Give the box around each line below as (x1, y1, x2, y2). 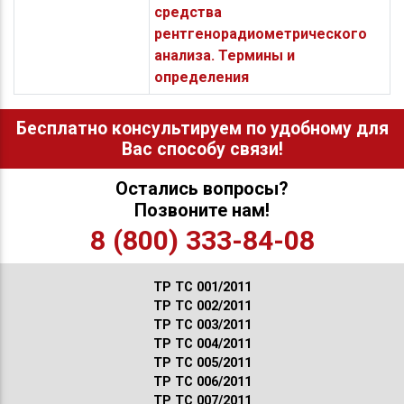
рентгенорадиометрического (153, 24, 367, 42)
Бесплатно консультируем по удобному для (15, 117, 389, 139)
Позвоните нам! (134, 198, 270, 221)
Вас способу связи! (121, 138, 283, 160)
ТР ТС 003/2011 (152, 317, 252, 333)
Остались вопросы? (115, 177, 289, 199)
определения (153, 68, 249, 86)
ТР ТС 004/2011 (152, 335, 252, 352)
